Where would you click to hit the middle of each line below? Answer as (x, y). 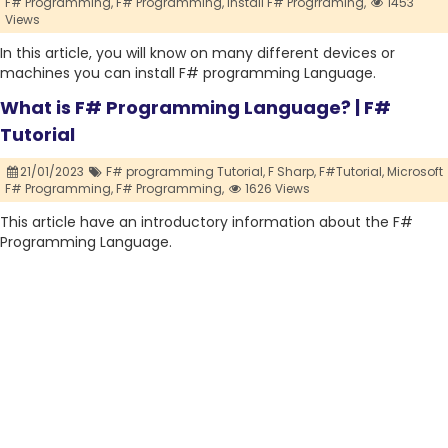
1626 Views (276, 189)
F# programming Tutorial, (185, 172)
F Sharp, (291, 172)
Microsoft (414, 172)
